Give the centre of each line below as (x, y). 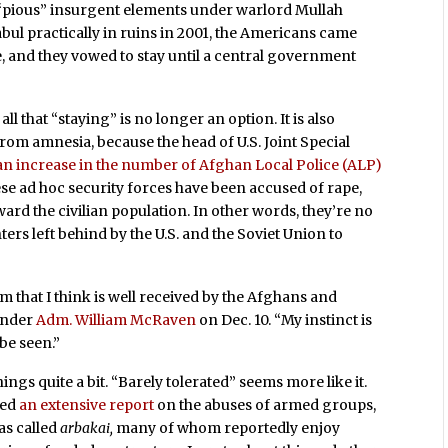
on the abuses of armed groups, (265, 405)
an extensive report (87, 405)
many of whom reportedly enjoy (228, 428)
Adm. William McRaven (116, 319)
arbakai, (88, 428)
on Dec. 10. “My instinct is (284, 319)
